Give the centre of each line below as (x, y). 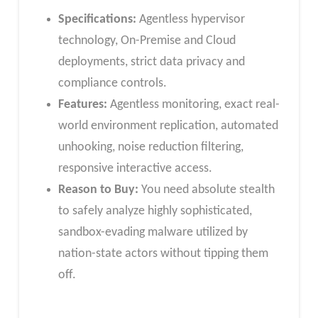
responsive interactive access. (135, 168)
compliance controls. (112, 83)
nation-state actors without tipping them (163, 253)
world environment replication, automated (168, 126)
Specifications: (97, 19)
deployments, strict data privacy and (151, 62)
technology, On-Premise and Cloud (147, 40)
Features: (82, 104)
